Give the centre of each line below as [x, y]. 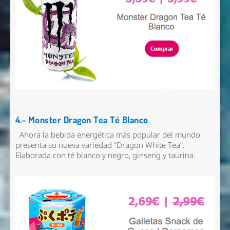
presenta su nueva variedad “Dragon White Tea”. [100, 145]
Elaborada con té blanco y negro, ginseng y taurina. [107, 156]
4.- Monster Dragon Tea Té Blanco [82, 119]
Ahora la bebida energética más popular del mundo [108, 135]
